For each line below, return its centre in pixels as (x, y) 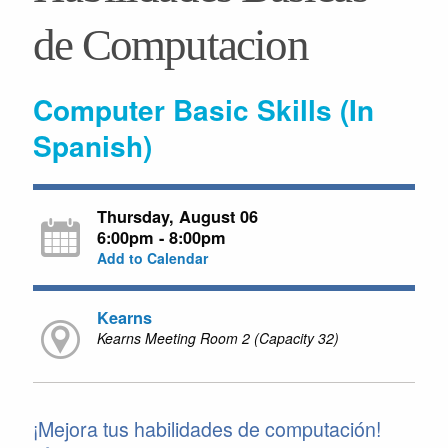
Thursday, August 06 (177, 216)
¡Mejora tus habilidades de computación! (206, 429)
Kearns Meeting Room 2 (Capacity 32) (217, 337)
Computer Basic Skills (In (203, 109)
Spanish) (92, 145)
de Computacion (170, 44)
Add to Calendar (152, 257)
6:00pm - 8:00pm (161, 237)
